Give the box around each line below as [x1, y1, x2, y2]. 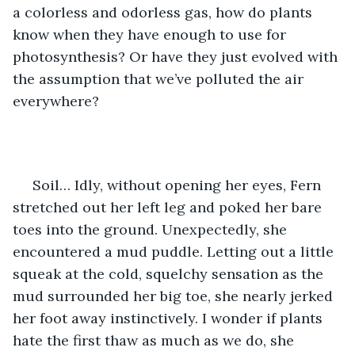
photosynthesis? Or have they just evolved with [13, 47, 342, 66]
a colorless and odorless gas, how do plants [13, 2, 316, 21]
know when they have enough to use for [13, 25, 290, 44]
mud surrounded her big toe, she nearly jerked [13, 286, 337, 305]
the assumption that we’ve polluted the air [13, 69, 307, 88]
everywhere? [13, 91, 99, 110]
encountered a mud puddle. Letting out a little [13, 242, 338, 261]
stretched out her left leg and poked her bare [13, 197, 326, 216]
